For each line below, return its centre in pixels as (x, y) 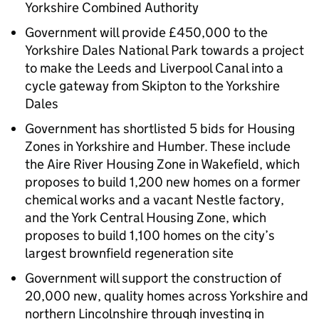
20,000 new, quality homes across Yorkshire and (167, 296)
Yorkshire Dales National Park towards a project (164, 50)
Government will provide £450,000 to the (146, 32)
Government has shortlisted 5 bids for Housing (160, 129)
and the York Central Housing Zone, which (146, 218)
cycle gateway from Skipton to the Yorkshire (152, 86)
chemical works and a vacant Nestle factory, (155, 200)
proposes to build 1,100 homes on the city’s (150, 235)
